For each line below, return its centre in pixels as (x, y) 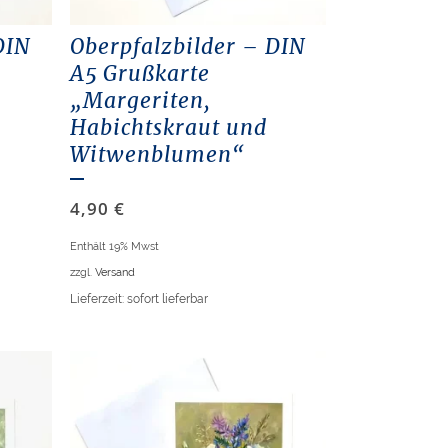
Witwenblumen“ (157, 155)
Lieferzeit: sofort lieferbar (138, 299)
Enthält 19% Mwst (114, 246)
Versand (114, 272)
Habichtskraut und (168, 128)
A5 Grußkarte (139, 74)
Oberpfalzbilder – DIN (187, 47)
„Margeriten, (140, 101)
